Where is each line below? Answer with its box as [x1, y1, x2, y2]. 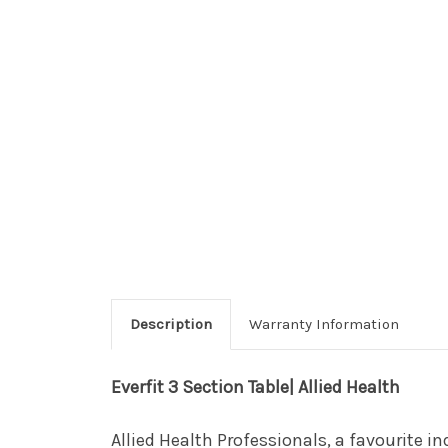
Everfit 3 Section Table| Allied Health [110, 375, 400, 398]
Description [129, 314, 212, 333]
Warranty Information [248, 314, 399, 333]
